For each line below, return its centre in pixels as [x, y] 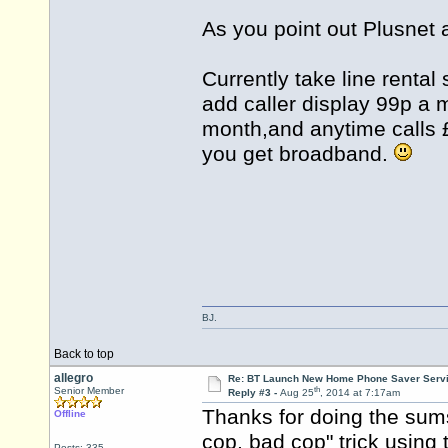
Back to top [84, 354]
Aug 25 [296, 393]
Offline [70, 413]
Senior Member [89, 390]
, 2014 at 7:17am [359, 393]
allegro [73, 378]
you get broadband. [298, 154]
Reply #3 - [253, 393]
